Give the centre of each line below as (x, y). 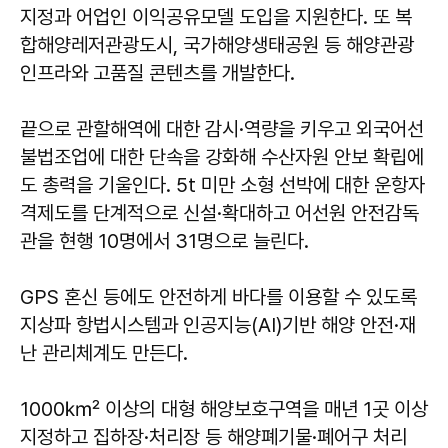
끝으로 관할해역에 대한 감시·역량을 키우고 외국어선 (222, 129)
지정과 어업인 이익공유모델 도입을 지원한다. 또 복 (216, 17)
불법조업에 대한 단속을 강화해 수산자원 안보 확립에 (222, 157)
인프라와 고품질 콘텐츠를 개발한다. (157, 73)
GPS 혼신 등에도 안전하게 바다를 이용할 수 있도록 (218, 297)
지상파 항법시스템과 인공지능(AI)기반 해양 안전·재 (218, 325)
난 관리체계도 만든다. (104, 353)
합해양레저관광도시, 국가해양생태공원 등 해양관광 (217, 45)
